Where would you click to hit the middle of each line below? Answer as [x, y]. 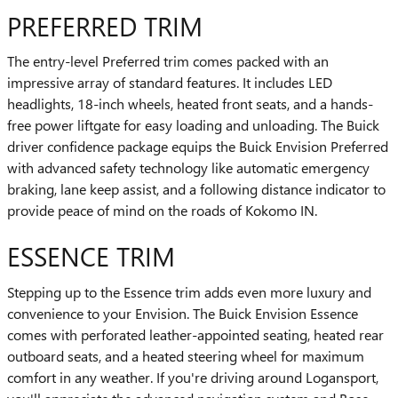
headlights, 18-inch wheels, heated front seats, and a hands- [190, 104]
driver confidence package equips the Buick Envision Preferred [198, 147]
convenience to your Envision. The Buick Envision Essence [183, 313]
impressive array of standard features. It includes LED [170, 83]
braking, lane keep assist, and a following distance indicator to [196, 189]
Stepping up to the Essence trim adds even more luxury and [189, 291]
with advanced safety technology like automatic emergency [188, 168]
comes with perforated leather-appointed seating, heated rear [195, 334]
